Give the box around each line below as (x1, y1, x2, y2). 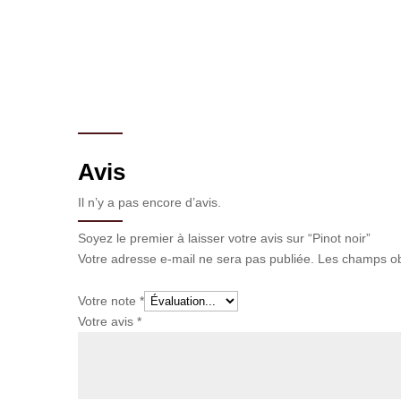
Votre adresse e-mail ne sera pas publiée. (78, 251, 314, 266)
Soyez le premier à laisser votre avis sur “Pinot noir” (78, 230, 371, 245)
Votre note (78, 293, 140, 308)
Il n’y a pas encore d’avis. (78, 194, 221, 209)
